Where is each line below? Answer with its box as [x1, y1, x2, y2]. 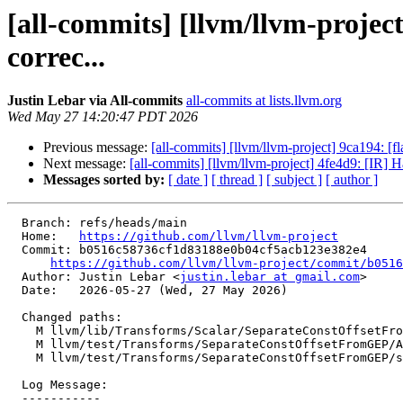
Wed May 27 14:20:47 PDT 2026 [7, 109, 198, 125]
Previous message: [43, 139, 151, 156]
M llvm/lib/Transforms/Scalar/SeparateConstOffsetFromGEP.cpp [7, 324, 36, 338]
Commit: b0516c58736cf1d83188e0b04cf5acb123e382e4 [7, 243, 22, 257]
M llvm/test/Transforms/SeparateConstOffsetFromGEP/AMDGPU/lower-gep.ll [7, 337, 36, 352]
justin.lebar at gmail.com [180, 270, 360, 284]
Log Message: [7, 378, 22, 392]
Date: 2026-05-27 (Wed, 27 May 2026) [7, 283, 22, 298]
